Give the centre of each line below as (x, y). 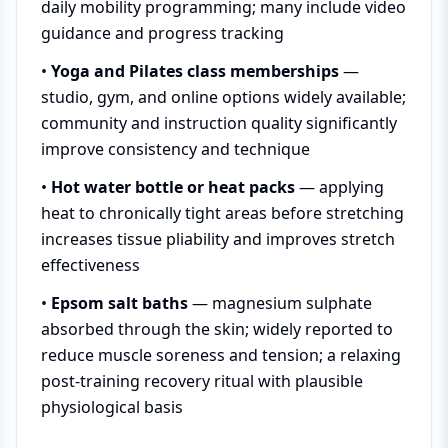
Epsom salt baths (119, 303)
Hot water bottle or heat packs (173, 187)
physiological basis (112, 407)
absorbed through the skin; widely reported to (217, 329)
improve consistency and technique (175, 149)
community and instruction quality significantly (219, 123)
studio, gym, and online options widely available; (223, 97)
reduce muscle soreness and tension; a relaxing (221, 355)
